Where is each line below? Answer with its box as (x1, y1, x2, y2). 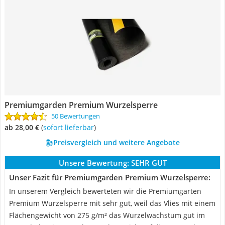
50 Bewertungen (51, 111, 100, 121)
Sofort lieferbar (47, 123, 94, 132)
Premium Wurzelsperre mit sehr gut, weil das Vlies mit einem (9, 198, 215, 208)
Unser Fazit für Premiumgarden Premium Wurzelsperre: (9, 172, 210, 182)
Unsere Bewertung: (58, 158, 129, 168)
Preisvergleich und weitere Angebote (53, 138, 180, 147)
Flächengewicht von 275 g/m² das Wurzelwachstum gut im (9, 210, 205, 220)
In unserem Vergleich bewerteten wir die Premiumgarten (9, 186, 201, 196)
